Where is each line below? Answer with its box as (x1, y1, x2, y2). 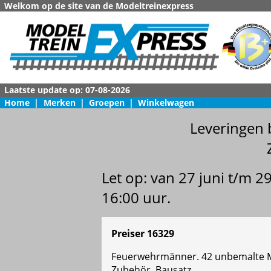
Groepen (88, 97, 125, 108)
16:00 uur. (102, 188, 171, 208)
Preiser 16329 (111, 227, 174, 241)
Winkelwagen (138, 97, 195, 108)
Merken (43, 97, 76, 108)
